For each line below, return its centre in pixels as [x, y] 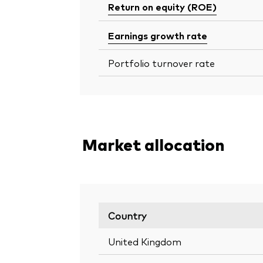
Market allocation [153, 144]
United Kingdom [145, 241]
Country [127, 215]
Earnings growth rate [158, 36]
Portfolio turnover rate [161, 63]
